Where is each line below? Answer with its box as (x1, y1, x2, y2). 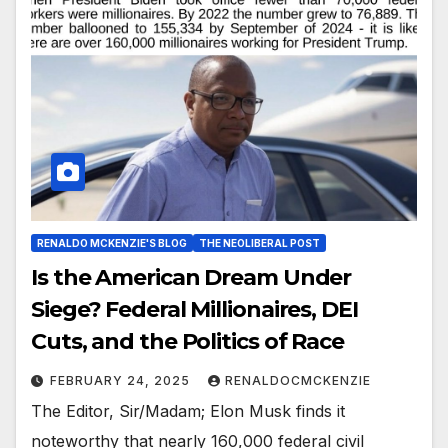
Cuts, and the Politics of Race (31, 328, 344, 356)
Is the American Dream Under (31, 264, 352, 292)
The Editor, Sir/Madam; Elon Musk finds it (31, 401, 345, 422)
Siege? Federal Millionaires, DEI (31, 296, 358, 324)
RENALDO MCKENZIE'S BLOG (37, 237, 187, 250)
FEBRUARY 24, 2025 (50, 373, 194, 389)
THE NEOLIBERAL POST (199, 237, 320, 250)
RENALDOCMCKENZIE (225, 373, 371, 389)
